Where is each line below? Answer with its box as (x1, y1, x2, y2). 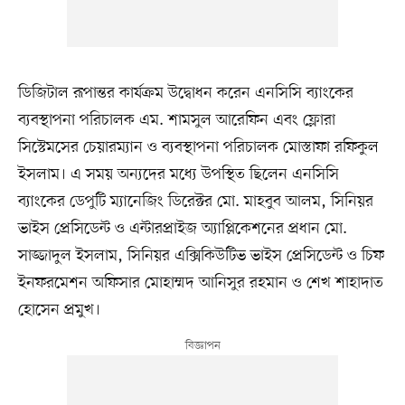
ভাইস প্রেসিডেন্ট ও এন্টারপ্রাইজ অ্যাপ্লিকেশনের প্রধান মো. (17, 217, 347, 240)
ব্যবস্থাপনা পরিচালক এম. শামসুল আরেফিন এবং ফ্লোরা (17, 108, 335, 131)
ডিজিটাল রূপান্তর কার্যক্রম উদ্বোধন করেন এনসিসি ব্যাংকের (17, 81, 353, 104)
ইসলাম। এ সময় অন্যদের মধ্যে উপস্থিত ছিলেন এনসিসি (17, 163, 339, 185)
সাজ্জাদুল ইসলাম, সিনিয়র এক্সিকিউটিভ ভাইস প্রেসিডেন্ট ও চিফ (17, 244, 384, 267)
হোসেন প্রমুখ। (17, 298, 100, 321)
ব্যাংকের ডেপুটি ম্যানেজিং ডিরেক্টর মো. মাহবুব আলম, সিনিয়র (17, 190, 373, 212)
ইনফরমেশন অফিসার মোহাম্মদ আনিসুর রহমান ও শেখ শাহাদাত (17, 271, 383, 294)
